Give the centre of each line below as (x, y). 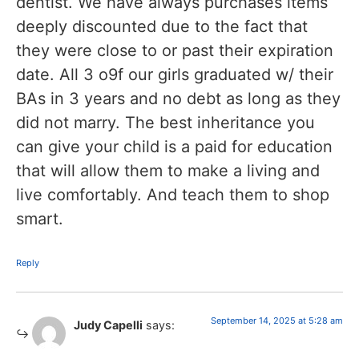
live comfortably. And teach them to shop (173, 194)
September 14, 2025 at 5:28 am (277, 320)
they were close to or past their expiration (175, 50)
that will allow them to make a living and (168, 170)
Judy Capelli (108, 325)
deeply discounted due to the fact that (162, 26)
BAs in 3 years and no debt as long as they (178, 98)
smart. (40, 218)
